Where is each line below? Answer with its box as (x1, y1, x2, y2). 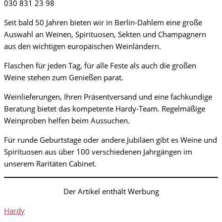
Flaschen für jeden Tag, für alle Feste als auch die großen (4, 60, 196, 71)
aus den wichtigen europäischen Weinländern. (4, 41, 161, 52)
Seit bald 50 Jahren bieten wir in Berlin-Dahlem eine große (4, 17, 202, 28)
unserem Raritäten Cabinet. (4, 159, 97, 169)
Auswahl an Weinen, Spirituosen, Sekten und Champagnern (4, 29, 206, 40)
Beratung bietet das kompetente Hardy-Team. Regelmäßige (4, 104, 205, 114)
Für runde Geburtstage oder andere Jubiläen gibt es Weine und (4, 135, 217, 145)
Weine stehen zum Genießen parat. (4, 72, 123, 83)
